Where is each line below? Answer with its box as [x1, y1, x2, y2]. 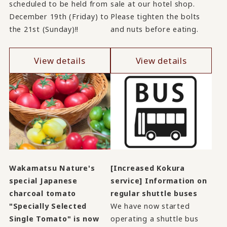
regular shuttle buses [110, 188, 198, 199]
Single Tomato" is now [9, 214, 99, 224]
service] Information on [110, 176, 207, 186]
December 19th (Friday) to [9, 12, 109, 22]
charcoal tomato [9, 188, 77, 199]
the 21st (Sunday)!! [9, 24, 79, 34]
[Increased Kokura [110, 163, 185, 173]
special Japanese [9, 176, 78, 186]
